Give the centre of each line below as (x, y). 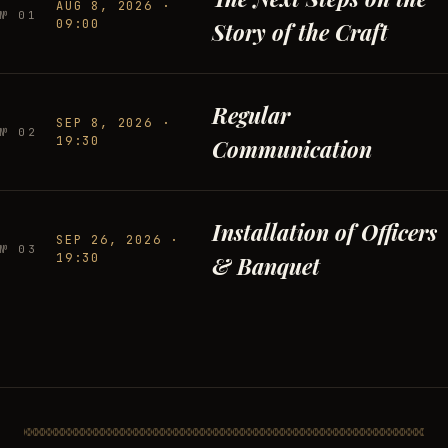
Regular (251, 115)
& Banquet (266, 266)
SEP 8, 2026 (104, 123)
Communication (292, 149)
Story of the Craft (300, 32)
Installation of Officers (324, 232)
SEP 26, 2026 (109, 240)
